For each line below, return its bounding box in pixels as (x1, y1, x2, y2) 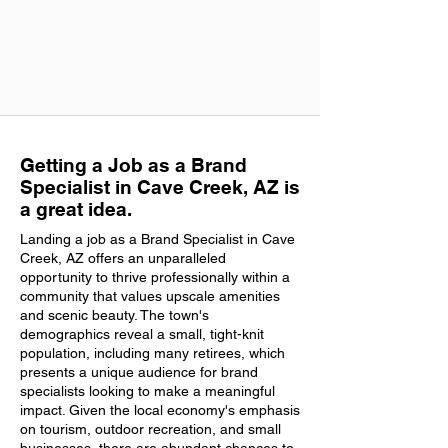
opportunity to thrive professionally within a (20, 269, 290, 285)
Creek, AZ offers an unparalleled (20, 250, 226, 266)
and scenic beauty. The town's (20, 307, 209, 323)
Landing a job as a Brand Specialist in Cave (20, 231, 295, 247)
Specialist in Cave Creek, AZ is (20, 176, 300, 198)
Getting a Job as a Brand (20, 154, 247, 176)
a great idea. (20, 198, 132, 220)
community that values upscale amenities (20, 288, 280, 304)
